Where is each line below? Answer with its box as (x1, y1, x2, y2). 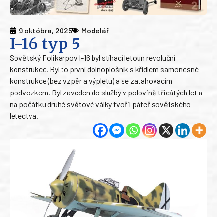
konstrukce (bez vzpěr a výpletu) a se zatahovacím (10, 76, 172, 86)
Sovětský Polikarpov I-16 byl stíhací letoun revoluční (10, 53, 175, 62)
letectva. (10, 111, 38, 121)
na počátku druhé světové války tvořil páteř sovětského (10, 99, 191, 109)
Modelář (81, 26, 109, 35)
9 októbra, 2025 (19, 26, 72, 35)
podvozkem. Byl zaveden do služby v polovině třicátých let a (10, 88, 202, 97)
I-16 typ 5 (10, 34, 80, 54)
